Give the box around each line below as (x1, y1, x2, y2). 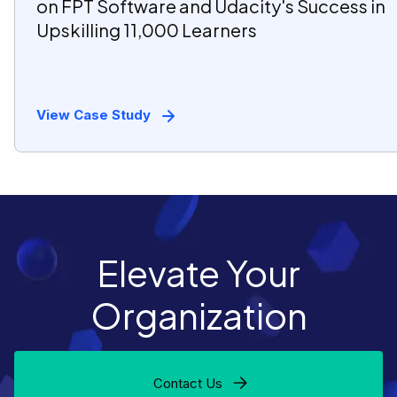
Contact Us (153, 374, 222, 392)
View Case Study (36, 106, 151, 124)
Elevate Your (97, 250, 300, 296)
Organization (90, 292, 307, 339)
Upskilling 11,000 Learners (36, 19, 257, 42)
